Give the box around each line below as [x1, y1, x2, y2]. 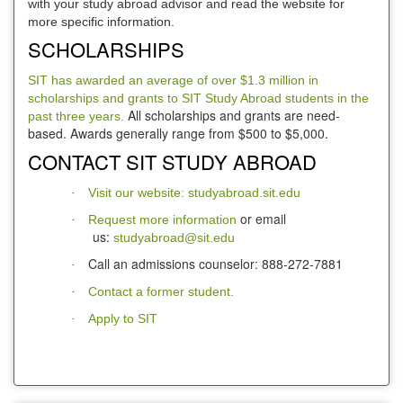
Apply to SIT [88, 311, 157, 327]
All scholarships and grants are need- [128, 106, 340, 125]
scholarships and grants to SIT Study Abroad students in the [28, 91, 369, 106]
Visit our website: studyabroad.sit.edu [88, 185, 300, 201]
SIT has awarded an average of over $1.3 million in [28, 73, 318, 88]
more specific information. [28, 14, 182, 30]
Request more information [88, 212, 237, 228]
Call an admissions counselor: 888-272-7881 [88, 255, 343, 273]
